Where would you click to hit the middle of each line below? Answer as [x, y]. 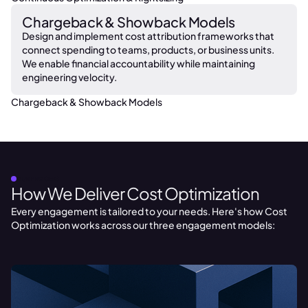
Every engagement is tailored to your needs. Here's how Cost [149, 211]
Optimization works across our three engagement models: [143, 225]
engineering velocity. [69, 77]
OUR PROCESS [38, 179]
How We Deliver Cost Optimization [135, 193]
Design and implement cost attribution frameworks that [148, 36]
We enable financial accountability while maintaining [139, 63]
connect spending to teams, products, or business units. [148, 49]
